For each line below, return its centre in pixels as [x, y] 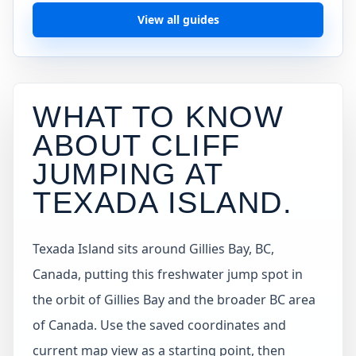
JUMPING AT [128, 174]
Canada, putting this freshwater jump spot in [168, 274]
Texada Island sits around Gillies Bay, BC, [153, 249]
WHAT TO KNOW [159, 116]
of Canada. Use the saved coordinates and [159, 325]
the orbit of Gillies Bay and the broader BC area [174, 300]
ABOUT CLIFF [137, 145]
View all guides [178, 19]
